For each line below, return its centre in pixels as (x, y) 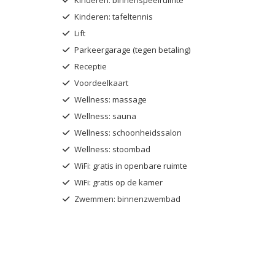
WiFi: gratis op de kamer (118, 182)
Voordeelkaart (100, 83)
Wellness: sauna (104, 116)
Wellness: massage (110, 99)
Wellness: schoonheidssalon (127, 132)
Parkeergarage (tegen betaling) (131, 49)
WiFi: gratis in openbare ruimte (130, 165)
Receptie (90, 66)
